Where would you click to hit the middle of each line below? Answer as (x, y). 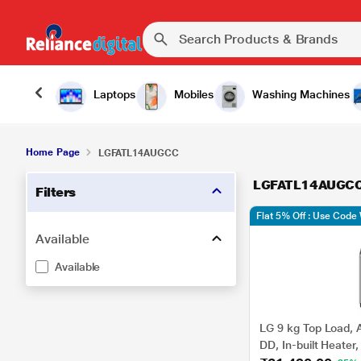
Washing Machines (301, 94)
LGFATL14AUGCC (138, 153)
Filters (56, 192)
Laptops (114, 94)
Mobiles (194, 94)
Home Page (53, 152)
